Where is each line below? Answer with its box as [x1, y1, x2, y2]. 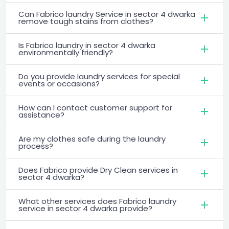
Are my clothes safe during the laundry [18, 133, 166, 144]
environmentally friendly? [18, 47, 113, 58]
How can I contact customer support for [18, 102, 172, 113]
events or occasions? [18, 78, 100, 89]
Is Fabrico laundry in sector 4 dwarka [18, 39, 155, 51]
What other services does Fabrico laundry [18, 195, 176, 207]
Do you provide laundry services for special [18, 71, 180, 82]
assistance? [18, 109, 64, 120]
